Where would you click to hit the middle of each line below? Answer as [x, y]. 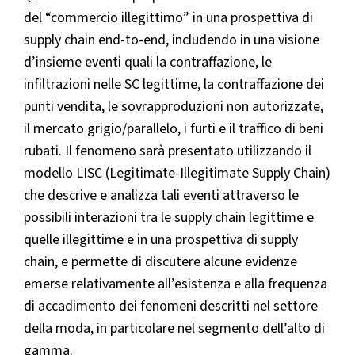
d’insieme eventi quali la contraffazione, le [148, 63]
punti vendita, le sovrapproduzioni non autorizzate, [174, 107]
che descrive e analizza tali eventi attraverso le [161, 196]
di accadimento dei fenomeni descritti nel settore [171, 307]
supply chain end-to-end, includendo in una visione [172, 40]
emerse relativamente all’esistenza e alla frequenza [176, 284]
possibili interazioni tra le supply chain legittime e [169, 218]
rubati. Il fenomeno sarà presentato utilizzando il [168, 151]
